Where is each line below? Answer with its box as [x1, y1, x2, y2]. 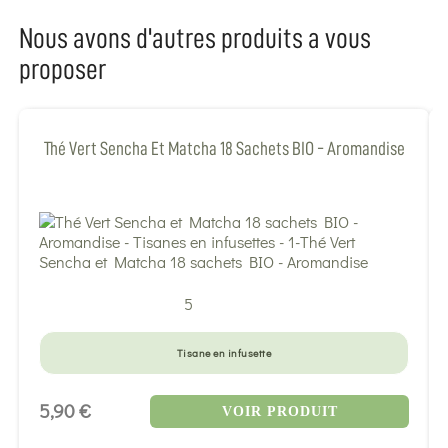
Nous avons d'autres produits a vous [19, 23, 371, 53]
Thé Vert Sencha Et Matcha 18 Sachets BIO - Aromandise [43, 139, 405, 159]
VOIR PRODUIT [221, 403, 338, 419]
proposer [19, 54, 106, 84]
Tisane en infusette [176, 345, 272, 360]
